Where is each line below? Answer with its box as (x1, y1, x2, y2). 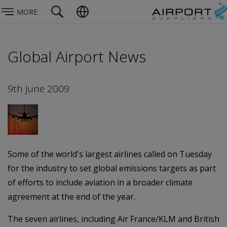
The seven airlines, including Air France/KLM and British (8, 213, 219, 224)
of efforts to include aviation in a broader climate (8, 176, 193, 188)
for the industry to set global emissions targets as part (8, 162, 216, 174)
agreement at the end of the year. (8, 191, 135, 202)
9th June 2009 (8, 82, 69, 95)
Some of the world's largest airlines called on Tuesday (8, 148, 212, 160)
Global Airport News (8, 46, 146, 67)
